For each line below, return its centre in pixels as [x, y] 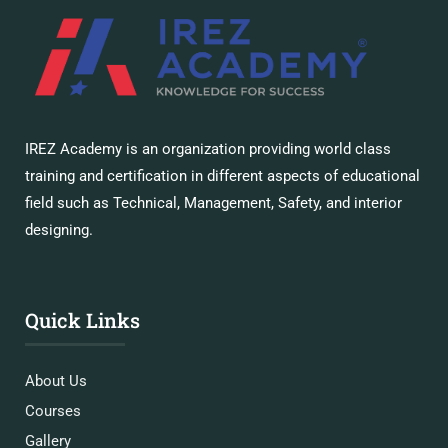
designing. [59, 230]
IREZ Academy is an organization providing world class [208, 149]
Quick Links [82, 320]
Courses [53, 411]
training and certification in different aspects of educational [222, 176]
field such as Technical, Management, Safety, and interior [213, 203]
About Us [56, 381]
